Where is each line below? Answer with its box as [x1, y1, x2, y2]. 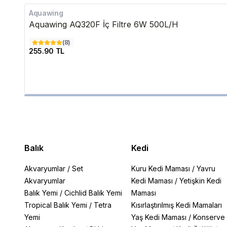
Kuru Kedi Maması [131, 164, 190, 173]
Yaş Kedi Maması [131, 213, 186, 221]
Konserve [193, 213, 225, 221]
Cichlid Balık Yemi [64, 188, 122, 197]
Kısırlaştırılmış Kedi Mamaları [131, 201, 222, 209]
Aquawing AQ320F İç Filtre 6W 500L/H [29, 19, 178, 29]
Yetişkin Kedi [179, 176, 221, 185]
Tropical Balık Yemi [24, 201, 87, 209]
